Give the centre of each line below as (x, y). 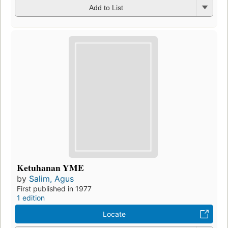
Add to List (106, 8)
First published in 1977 (54, 189)
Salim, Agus (51, 179)
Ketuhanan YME (50, 168)
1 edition (31, 198)
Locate (114, 214)
